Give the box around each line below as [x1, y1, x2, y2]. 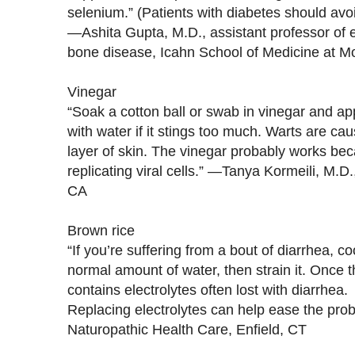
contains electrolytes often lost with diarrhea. [67, 281, 348, 298]
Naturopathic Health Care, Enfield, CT [67, 320, 307, 338]
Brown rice [67, 221, 135, 239]
